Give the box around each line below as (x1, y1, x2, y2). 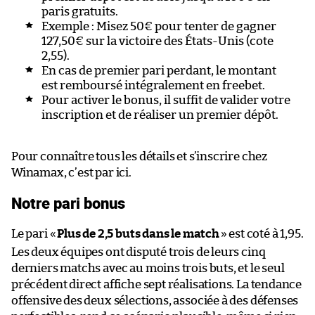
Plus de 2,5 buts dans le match (57, 228, 219, 240)
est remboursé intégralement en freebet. (41, 79, 265, 92)
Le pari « (11, 228, 56, 240)
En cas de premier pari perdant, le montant (41, 65, 276, 77)
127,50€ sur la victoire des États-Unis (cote (41, 35, 274, 48)
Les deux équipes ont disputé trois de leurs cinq (11, 246, 266, 259)
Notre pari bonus (11, 192, 125, 214)
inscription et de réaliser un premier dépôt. (41, 109, 278, 122)
